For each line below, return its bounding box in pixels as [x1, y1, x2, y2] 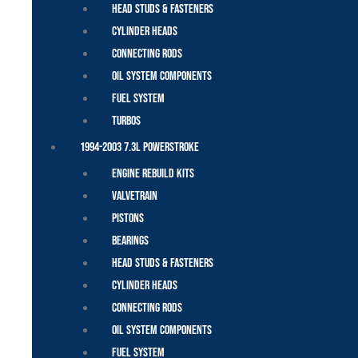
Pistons [112, 211, 144, 227]
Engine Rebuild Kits [112, 166, 194, 182]
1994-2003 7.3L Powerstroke [80, 140, 199, 156]
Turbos [112, 113, 141, 129]
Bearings [112, 233, 149, 249]
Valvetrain [112, 189, 160, 205]
